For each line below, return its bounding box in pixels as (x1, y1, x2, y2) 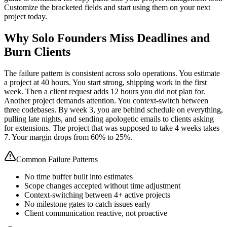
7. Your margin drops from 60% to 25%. (4, 133, 132, 142)
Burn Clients (4, 45, 70, 59)
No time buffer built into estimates (24, 172, 133, 181)
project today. (4, 12, 47, 21)
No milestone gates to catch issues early (24, 200, 150, 209)
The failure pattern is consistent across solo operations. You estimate (4, 69, 220, 78)
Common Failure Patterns (16, 155, 98, 164)
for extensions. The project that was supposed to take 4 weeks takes (4, 124, 219, 133)
